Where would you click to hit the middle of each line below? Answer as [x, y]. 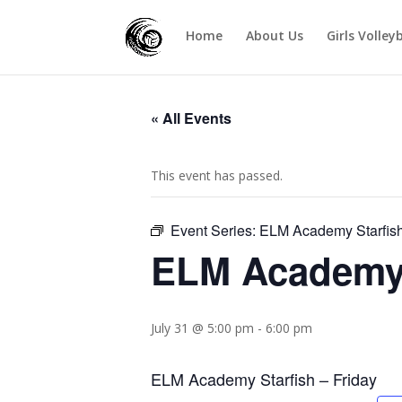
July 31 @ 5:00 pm [202, 328]
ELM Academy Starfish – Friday [264, 379]
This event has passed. [217, 175]
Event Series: [215, 230]
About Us [275, 35]
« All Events [191, 118]
